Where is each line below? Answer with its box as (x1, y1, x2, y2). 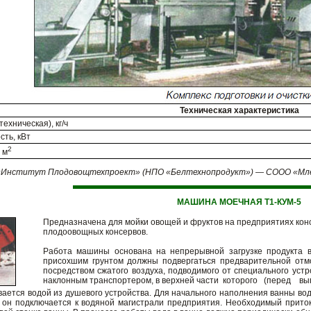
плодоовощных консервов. (43, 227, 148, 237)
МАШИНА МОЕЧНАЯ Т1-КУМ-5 (177, 197, 301, 207)
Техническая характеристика (179, 106, 299, 115)
